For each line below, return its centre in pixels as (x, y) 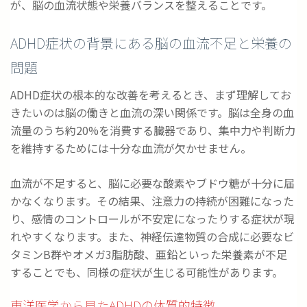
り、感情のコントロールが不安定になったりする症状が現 (152, 219)
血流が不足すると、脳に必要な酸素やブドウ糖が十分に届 (152, 183)
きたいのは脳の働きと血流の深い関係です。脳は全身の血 (152, 113)
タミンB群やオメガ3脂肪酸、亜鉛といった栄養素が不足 (149, 255)
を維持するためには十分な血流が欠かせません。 (131, 148)
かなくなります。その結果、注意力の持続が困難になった (152, 201)
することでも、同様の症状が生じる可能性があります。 (147, 272)
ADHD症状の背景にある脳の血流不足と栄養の (151, 43)
